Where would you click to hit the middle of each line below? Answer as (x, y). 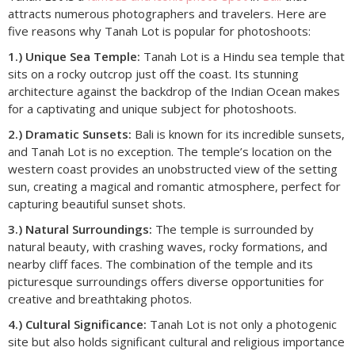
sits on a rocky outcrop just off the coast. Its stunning (153, 73)
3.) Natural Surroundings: (80, 229)
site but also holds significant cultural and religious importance (176, 341)
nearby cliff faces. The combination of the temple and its (160, 263)
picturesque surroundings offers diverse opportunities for (166, 281)
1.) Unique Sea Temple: (74, 56)
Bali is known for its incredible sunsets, (238, 134)
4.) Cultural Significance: (77, 324)
